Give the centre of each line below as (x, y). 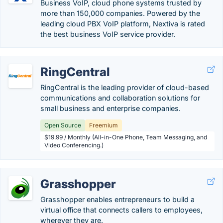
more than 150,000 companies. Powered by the (120, 13)
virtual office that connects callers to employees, (121, 210)
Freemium (104, 125)
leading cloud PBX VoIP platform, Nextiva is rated (123, 24)
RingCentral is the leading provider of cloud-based (125, 87)
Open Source (63, 125)
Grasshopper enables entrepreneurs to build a (117, 199)
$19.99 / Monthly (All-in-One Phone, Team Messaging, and (126, 137)
